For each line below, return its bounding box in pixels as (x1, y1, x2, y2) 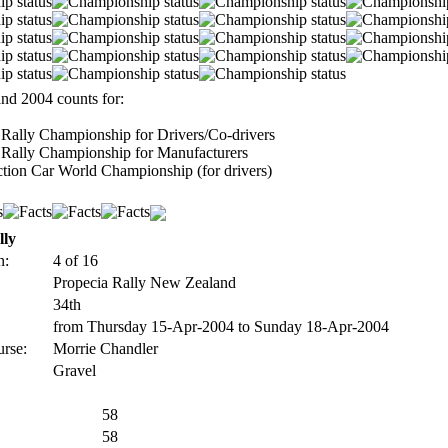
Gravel (49, 362, 100, 379)
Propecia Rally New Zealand (49, 274, 240, 291)
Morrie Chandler (49, 340, 162, 357)
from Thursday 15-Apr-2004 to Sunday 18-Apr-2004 (49, 318, 393, 335)
